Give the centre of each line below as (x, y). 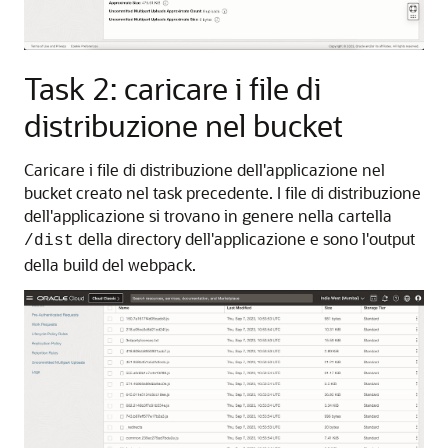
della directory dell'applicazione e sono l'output (244, 239)
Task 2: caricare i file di (172, 88)
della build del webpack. (110, 265)
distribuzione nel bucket (183, 125)
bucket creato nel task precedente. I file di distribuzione (222, 193)
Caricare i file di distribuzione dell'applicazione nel (204, 170)
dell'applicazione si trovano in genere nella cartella (208, 216)
